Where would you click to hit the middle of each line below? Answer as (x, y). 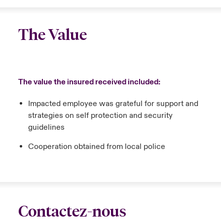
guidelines (46, 127)
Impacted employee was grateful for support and (113, 104)
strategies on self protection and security (100, 115)
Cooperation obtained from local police (96, 147)
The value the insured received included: (90, 82)
